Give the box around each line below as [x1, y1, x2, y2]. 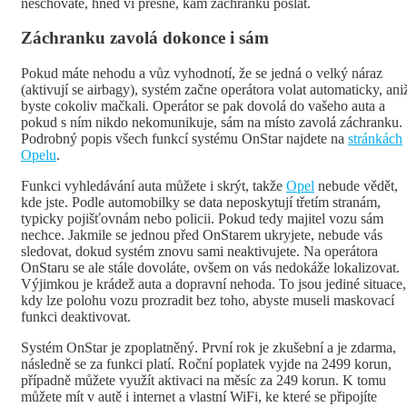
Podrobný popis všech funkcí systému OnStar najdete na [21, 131, 348, 147]
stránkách [348, 131, 402, 147]
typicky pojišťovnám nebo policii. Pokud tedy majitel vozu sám [21, 211, 383, 227]
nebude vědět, [314, 178, 398, 194]
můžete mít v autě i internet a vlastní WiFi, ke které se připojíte [21, 389, 377, 405]
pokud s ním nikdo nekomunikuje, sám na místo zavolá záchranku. [21, 114, 402, 131]
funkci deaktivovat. [21, 309, 131, 325]
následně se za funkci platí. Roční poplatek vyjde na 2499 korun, [21, 356, 392, 372]
